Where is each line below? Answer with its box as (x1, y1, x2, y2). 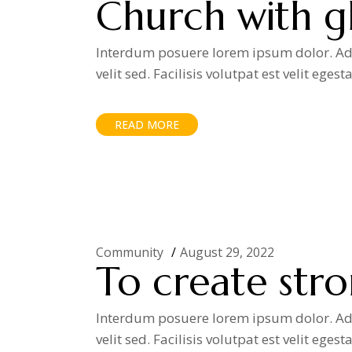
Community (96, 244, 163, 261)
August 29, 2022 (180, 244, 274, 261)
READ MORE (115, 117, 179, 132)
